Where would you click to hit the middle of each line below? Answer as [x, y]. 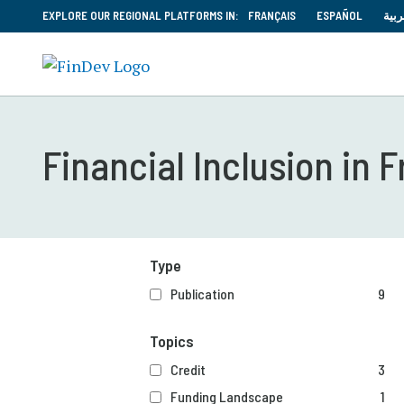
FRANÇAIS [272, 15]
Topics [172, 341]
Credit [188, 369]
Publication [203, 294]
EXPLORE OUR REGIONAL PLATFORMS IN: [141, 15]
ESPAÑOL [340, 15]
